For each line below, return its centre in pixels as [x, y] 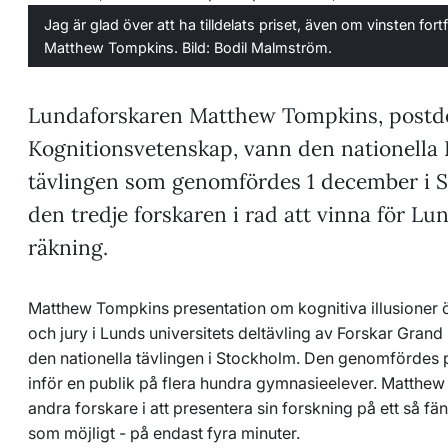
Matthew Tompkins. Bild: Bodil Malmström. [188, 47]
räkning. [68, 247]
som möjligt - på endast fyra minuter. [164, 432]
